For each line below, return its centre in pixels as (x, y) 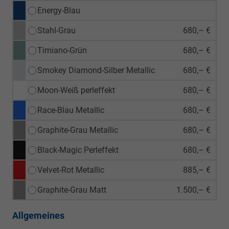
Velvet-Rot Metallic (71, 170)
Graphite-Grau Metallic (78, 130)
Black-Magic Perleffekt (78, 150)
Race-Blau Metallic (71, 110)
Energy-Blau (59, 10)
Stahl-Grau (56, 30)
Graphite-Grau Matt (72, 190)
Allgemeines (38, 215)
